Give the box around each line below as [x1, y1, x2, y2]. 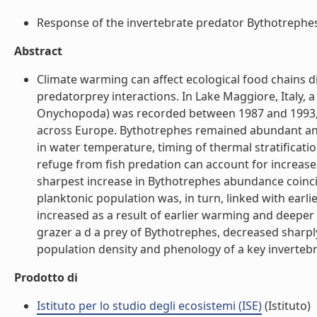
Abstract [14, 43, 62, 59]
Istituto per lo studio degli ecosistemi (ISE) [37, 298, 262, 313]
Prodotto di [14, 270, 78, 285]
